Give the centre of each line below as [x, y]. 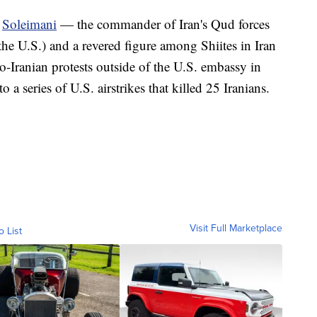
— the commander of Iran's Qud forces [165, 24]
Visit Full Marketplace [236, 229]
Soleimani [29, 24]
